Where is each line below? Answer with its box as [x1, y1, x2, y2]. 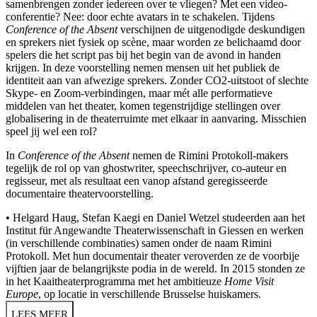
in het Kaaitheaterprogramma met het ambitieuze [6, 275, 224, 287]
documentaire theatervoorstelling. [6, 187, 154, 200]
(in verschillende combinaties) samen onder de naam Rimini [6, 236, 272, 249]
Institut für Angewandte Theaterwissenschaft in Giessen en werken [6, 224, 304, 236]
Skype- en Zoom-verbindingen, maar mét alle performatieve [6, 86, 272, 99]
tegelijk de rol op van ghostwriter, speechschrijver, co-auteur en [6, 161, 287, 174]
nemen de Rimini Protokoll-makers [129, 149, 288, 161]
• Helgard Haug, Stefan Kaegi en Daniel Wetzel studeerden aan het [6, 211, 305, 224]
